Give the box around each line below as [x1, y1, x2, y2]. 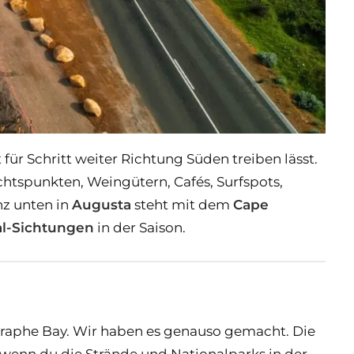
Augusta [72, 196, 131, 213]
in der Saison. [94, 219, 186, 235]
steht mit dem [131, 196, 233, 213]
